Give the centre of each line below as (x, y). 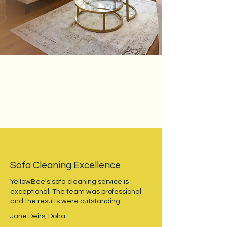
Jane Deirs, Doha (38, 216)
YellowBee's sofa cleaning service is (69, 182)
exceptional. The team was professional (76, 192)
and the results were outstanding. (66, 201)
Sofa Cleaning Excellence (65, 165)
